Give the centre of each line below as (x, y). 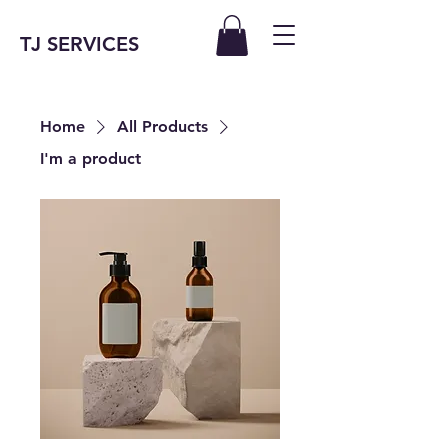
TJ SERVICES (79, 44)
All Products (162, 126)
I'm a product (90, 158)
